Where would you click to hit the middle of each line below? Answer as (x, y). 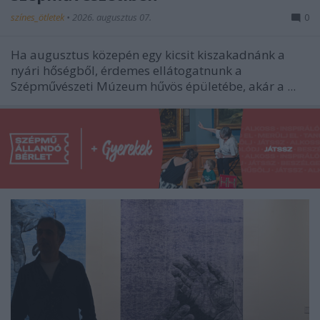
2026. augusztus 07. (112, 17)
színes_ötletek (39, 17)
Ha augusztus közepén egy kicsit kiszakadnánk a (148, 55)
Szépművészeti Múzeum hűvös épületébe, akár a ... (153, 86)
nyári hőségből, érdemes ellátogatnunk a (126, 71)
